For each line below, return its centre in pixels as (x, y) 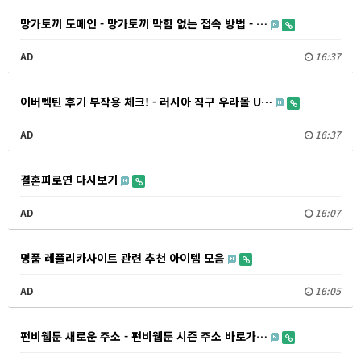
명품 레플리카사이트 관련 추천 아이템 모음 (124, 258)
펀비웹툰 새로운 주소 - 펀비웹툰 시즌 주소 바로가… (145, 336)
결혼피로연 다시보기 (71, 180)
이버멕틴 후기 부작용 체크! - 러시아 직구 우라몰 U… (148, 102)
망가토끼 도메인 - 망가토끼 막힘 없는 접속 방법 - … (145, 23)
